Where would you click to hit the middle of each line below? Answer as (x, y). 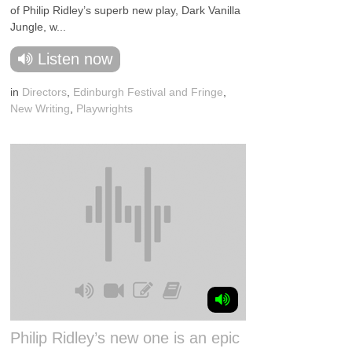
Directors (45, 92)
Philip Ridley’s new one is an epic (125, 338)
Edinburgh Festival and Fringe (148, 92)
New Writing (40, 108)
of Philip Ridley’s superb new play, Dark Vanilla (126, 10)
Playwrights (105, 108)
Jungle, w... (38, 27)
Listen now (75, 59)
